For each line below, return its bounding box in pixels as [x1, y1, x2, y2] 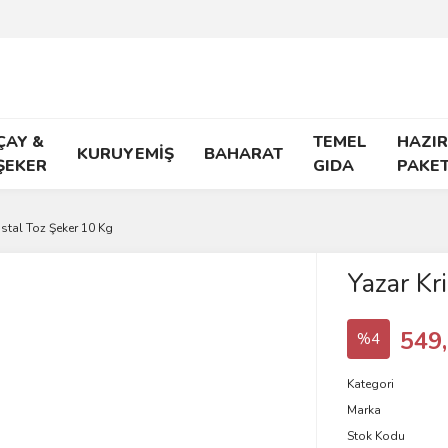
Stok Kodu [346, 428, 405, 444]
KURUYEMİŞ [77, 143, 174, 165]
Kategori [346, 376, 394, 392]
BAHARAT [204, 143, 283, 165]
